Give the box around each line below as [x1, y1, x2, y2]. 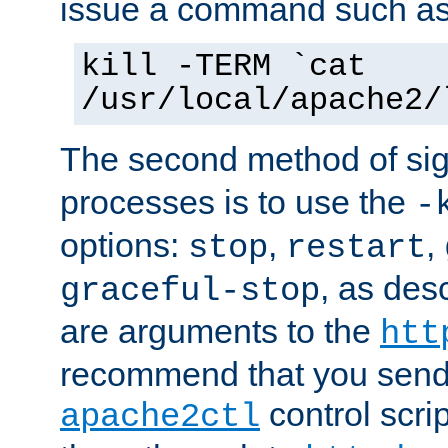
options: [60, 225, 188, 264]
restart [286, 228, 426, 267]
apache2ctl [60, 397, 260, 436]
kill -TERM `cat [81, 48, 366, 85]
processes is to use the [60, 182, 415, 221]
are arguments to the [60, 311, 380, 350]
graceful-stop [60, 271, 320, 310]
